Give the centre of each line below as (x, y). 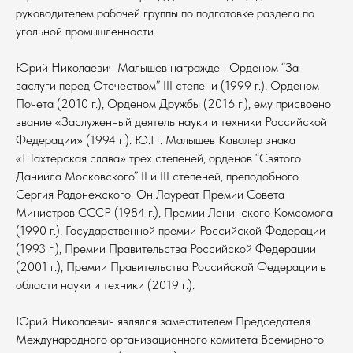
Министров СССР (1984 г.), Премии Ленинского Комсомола (174, 212)
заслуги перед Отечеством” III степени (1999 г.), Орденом (167, 85)
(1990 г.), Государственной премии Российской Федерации (171, 230)
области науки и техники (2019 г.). (105, 284)
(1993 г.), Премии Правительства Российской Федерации (166, 248)
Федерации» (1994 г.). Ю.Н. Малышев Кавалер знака (156, 139)
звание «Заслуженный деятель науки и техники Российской (171, 121)
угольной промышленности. (86, 31)
